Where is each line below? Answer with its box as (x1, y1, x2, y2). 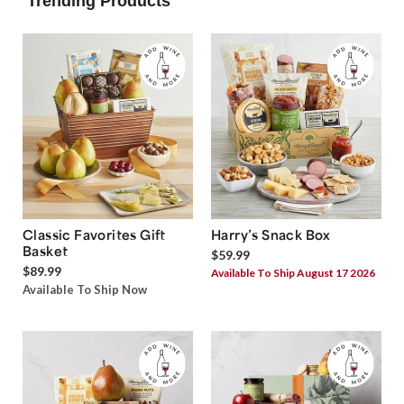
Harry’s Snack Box (211, 226, 331, 243)
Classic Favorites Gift (23, 226, 166, 243)
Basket (23, 243, 69, 260)
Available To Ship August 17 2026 (211, 266, 375, 280)
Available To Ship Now (23, 282, 147, 298)
